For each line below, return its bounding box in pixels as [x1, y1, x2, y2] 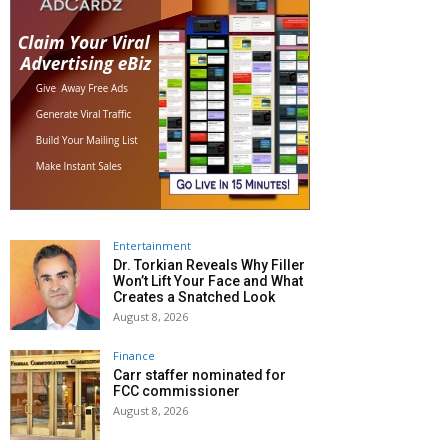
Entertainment [113, 237, 191, 253]
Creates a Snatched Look [113, 288, 275, 305]
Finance [113, 347, 155, 363]
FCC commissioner [113, 382, 240, 399]
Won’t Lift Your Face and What [113, 272, 303, 289]
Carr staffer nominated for [113, 366, 286, 383]
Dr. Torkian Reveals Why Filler [113, 256, 305, 273]
